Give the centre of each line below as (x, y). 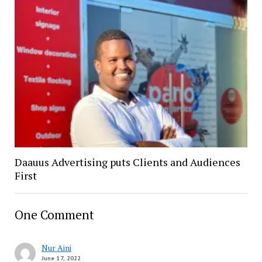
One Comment (54, 214)
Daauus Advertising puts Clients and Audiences (127, 162)
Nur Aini (56, 247)
